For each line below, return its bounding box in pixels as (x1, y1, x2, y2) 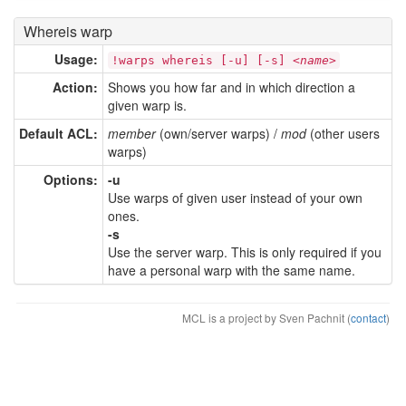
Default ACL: (19, 123, 98, 142)
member (108, 123, 156, 142)
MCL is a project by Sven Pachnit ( (182, 309, 351, 325)
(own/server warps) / (156, 123, 281, 142)
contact (351, 309, 386, 325)
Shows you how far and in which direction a (108, 77, 355, 96)
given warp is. (108, 95, 187, 114)
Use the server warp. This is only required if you (108, 242, 382, 261)
